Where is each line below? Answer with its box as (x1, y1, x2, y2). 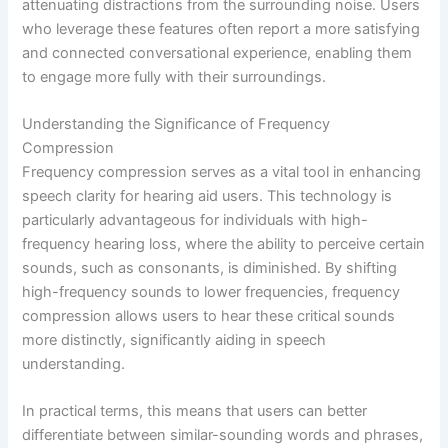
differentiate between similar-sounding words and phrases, (22, 426, 424, 445)
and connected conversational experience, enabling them (22, 43, 413, 62)
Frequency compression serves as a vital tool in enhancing (22, 163, 422, 181)
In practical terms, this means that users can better (22, 402, 368, 421)
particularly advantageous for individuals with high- (22, 211, 369, 229)
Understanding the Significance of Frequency (22, 115, 331, 133)
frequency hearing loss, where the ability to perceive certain (22, 235, 426, 253)
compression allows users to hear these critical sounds (22, 307, 396, 325)
